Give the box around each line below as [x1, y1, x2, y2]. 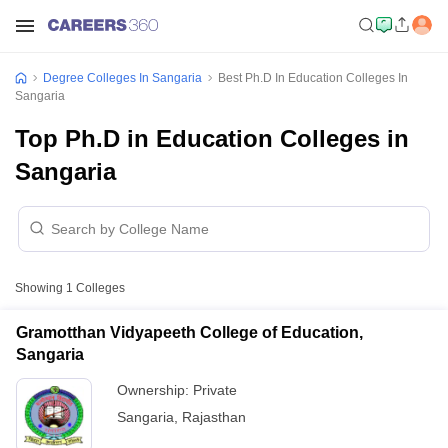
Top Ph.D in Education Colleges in [15, 125, 409, 152]
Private [193, 382, 237, 398]
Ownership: [117, 382, 193, 398]
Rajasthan [182, 409, 246, 425]
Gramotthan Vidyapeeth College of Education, [16, 324, 363, 341]
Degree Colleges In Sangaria [43, 71, 202, 85]
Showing [15, 281, 66, 295]
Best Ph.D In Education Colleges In [218, 71, 408, 85]
